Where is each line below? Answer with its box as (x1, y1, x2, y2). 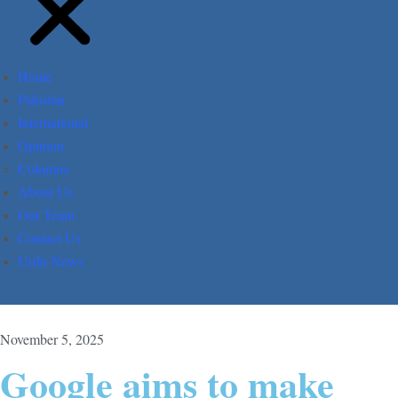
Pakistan (18, 90, 65, 109)
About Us (18, 182, 73, 202)
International (18, 113, 88, 132)
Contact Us (18, 228, 81, 248)
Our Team (18, 205, 75, 225)
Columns (18, 159, 68, 179)
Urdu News (18, 251, 84, 271)
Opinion (18, 136, 64, 155)
